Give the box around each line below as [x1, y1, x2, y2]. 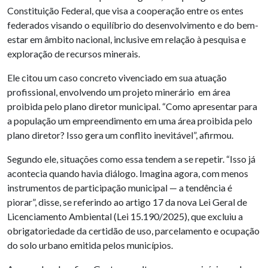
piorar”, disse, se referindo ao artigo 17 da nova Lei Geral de [7, 196, 247, 208]
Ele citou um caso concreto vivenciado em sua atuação [7, 71, 227, 83]
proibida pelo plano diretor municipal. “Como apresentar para [7, 100, 257, 112]
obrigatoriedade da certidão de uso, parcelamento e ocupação [7, 224, 260, 236]
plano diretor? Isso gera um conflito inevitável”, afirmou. [7, 129, 233, 141]
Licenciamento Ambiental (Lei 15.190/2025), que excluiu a [7, 210, 243, 222]
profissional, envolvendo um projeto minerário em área [7, 86, 230, 98]
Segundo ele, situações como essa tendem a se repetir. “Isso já [7, 153, 255, 165]
